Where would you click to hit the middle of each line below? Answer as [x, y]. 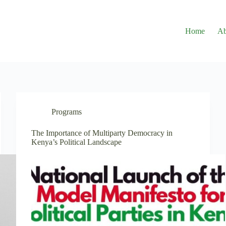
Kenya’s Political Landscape [77, 142]
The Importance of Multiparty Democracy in [102, 133]
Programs [67, 112]
